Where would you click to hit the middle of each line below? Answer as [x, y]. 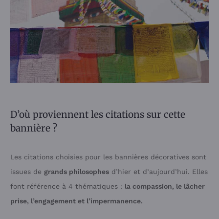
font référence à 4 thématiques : [67, 186]
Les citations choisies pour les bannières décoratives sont [108, 157]
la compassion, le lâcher [165, 186]
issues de [27, 171]
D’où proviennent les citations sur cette [98, 114]
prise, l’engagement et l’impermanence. [77, 201]
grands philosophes [77, 171]
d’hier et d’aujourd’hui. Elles [158, 171]
